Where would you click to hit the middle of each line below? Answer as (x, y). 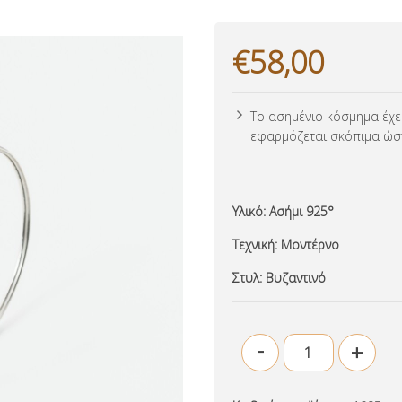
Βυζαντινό (296, 278)
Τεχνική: (257, 245)
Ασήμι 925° (301, 211)
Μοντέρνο (310, 245)
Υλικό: (251, 211)
